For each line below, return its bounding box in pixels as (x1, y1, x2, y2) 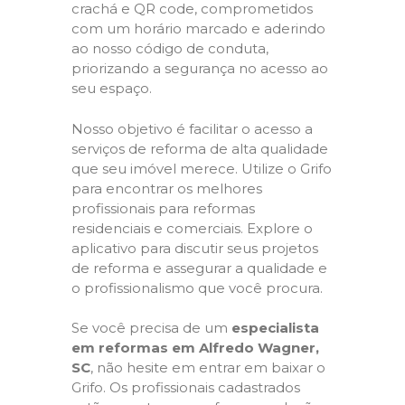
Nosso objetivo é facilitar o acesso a (71, 119, 313, 137)
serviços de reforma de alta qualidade (71, 139, 328, 157)
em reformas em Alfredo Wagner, (71, 339, 319, 356)
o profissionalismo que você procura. (71, 278, 323, 297)
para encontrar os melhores (71, 179, 262, 197)
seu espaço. (71, 80, 152, 97)
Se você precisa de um (71, 319, 231, 336)
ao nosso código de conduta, (71, 40, 268, 57)
